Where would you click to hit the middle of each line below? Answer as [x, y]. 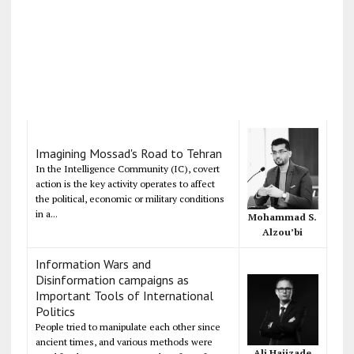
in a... [46, 213]
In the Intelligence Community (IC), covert [127, 168]
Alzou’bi [283, 232]
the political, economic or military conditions [130, 198]
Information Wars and [93, 264]
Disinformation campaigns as [112, 279]
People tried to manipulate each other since [128, 326]
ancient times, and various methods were [124, 341]
